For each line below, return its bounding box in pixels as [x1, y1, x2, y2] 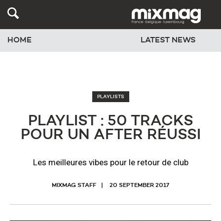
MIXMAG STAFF [52, 183, 96, 188]
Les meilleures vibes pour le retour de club [33, 157, 188, 167]
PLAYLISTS [97, 94, 124, 99]
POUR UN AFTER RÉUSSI [20, 128, 201, 143]
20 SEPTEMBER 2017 [110, 183, 169, 188]
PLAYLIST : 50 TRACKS [28, 114, 193, 129]
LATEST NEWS [140, 37, 196, 45]
